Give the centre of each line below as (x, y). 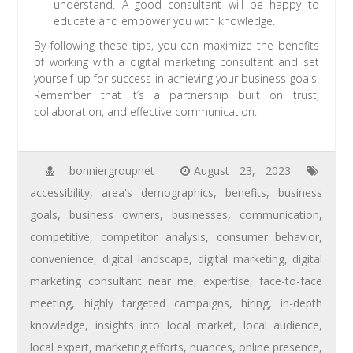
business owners (115, 215)
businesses (200, 215)
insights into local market (164, 325)
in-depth (302, 303)
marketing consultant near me (112, 281)
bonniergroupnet (111, 171)
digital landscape (146, 259)
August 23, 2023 (242, 171)
